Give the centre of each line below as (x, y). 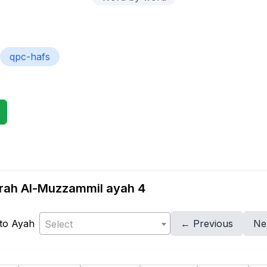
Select (58, 224)
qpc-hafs (30, 57)
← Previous (207, 223)
